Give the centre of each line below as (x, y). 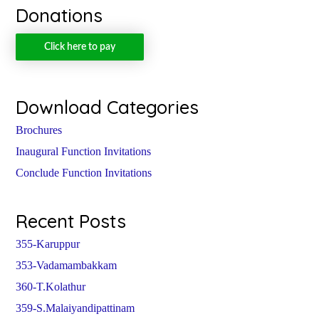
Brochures (39, 130)
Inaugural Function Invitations (84, 152)
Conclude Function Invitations (84, 173)
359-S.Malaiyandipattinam (75, 308)
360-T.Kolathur (51, 287)
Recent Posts (71, 221)
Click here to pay (80, 47)
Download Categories (108, 108)
